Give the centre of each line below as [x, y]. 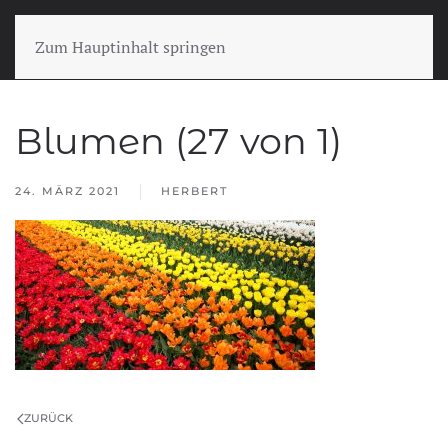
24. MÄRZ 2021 [67, 191]
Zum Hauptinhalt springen [130, 47]
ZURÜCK [48, 418]
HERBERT [194, 191]
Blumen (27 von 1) [178, 141]
